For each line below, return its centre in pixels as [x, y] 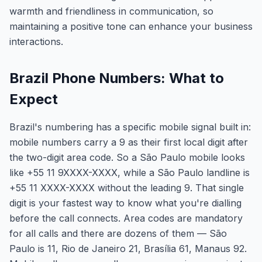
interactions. [36, 42]
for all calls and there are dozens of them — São [118, 233]
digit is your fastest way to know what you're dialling [125, 203]
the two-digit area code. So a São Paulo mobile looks [127, 157]
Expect [34, 99]
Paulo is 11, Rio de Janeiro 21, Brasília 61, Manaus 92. [128, 249]
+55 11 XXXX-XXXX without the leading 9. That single [127, 188]
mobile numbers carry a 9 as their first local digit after [129, 142]
